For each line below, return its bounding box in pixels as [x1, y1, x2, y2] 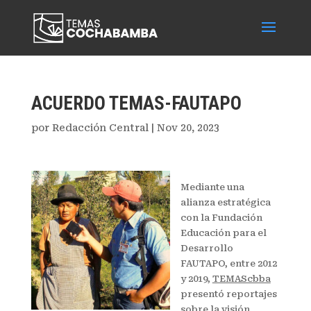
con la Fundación [180, 212, 262, 223]
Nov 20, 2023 [156, 122, 219, 133]
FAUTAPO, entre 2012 [180, 258, 277, 269]
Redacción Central [51, 122, 149, 133]
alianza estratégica [180, 197, 271, 208]
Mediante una [180, 182, 244, 192]
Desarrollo [180, 243, 233, 253]
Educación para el [180, 228, 267, 238]
